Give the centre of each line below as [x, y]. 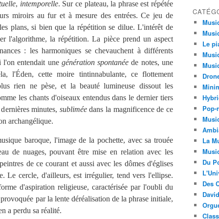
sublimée [72, 109]
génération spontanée [95, 62]
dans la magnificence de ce [130, 109]
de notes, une [151, 62]
